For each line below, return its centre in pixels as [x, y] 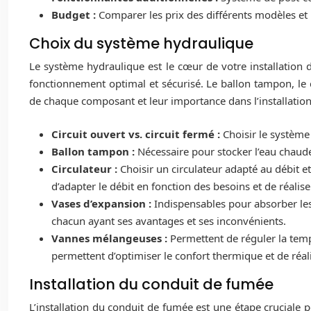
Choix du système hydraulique [141, 44]
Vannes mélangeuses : [111, 238]
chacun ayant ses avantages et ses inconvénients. [169, 220]
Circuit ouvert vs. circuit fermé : [137, 134]
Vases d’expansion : [103, 203]
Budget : [75, 15]
